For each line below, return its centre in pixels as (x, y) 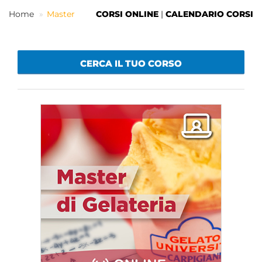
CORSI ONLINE (127, 14)
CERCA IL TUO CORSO (131, 63)
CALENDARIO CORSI (209, 14)
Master (61, 14)
